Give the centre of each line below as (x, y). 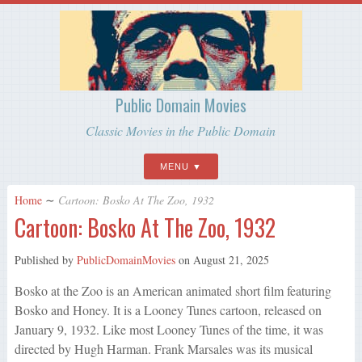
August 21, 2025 (231, 260)
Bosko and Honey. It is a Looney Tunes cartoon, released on (168, 310)
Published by (45, 260)
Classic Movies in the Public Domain (181, 130)
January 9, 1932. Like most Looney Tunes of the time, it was (168, 330)
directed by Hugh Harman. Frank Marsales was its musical (163, 349)
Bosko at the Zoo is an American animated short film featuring (173, 291)
